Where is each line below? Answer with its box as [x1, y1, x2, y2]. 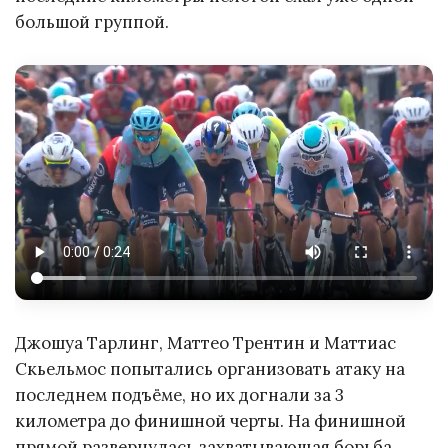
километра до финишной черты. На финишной [15, 410, 406, 433]
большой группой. [15, 11, 169, 34]
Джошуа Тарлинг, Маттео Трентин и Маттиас [15, 332, 396, 355]
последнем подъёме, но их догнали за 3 [15, 384, 344, 407]
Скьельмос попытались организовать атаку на [15, 358, 405, 381]
